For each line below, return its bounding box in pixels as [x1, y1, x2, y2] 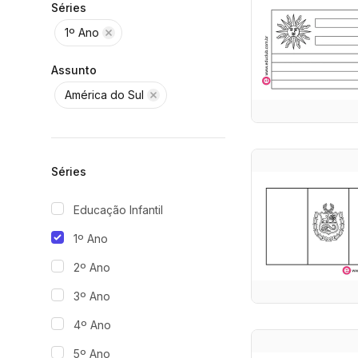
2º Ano [74, 261, 110, 274]
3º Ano [74, 289, 110, 303]
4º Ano [74, 318, 111, 332]
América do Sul [65, 88, 144, 101]
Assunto [51, 63, 97, 77]
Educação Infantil [74, 203, 163, 217]
